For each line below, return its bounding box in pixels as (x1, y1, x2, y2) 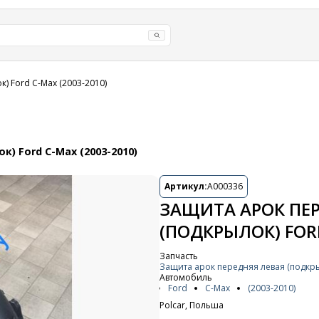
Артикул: (164, 180, 207, 192)
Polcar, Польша (159, 299, 224, 311)
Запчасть (159, 250, 198, 262)
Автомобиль (159, 271, 212, 283)
